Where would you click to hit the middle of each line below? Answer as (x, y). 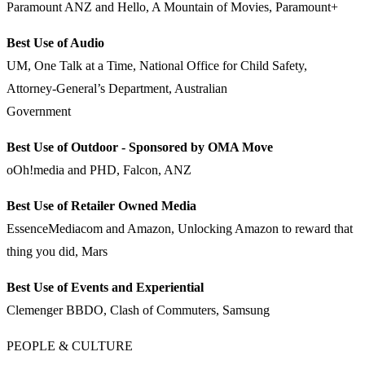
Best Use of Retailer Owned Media (101, 206)
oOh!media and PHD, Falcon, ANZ (99, 170)
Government (39, 112)
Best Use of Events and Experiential (105, 288)
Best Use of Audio (55, 43)
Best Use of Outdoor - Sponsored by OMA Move (140, 147)
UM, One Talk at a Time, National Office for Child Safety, (157, 66)
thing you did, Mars (57, 252)
